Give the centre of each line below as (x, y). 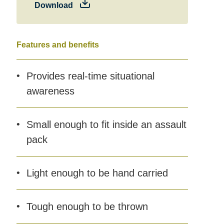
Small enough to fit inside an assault (106, 124)
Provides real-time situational (90, 76)
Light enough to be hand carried (97, 173)
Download (53, 5)
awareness (50, 91)
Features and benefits (57, 45)
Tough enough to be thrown (87, 206)
